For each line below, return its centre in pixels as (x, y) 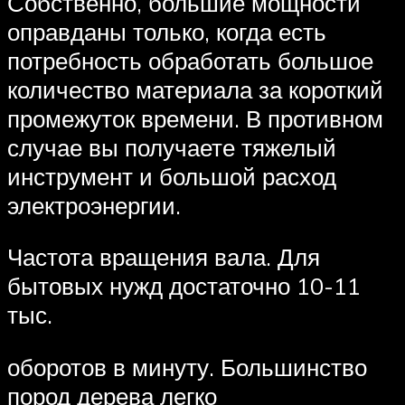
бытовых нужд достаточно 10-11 (184, 286)
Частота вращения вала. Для (164, 257)
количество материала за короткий (195, 89)
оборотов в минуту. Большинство (187, 367)
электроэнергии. (94, 205)
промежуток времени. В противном (195, 118)
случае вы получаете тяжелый (172, 147)
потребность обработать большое (190, 60)
